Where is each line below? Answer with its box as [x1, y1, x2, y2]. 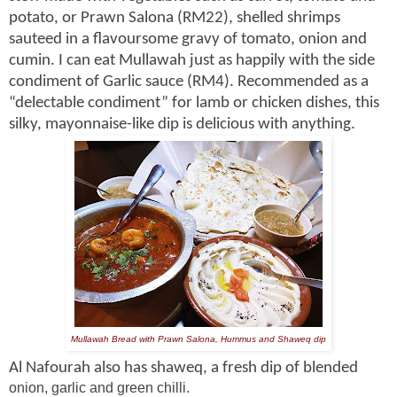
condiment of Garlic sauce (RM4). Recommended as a [9, 74, 369, 91]
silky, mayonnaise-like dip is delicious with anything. [9, 116, 355, 134]
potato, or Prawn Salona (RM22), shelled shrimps [9, 10, 340, 27]
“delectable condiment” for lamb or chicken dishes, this [9, 95, 379, 113]
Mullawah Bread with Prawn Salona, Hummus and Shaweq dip [71, 334, 326, 345]
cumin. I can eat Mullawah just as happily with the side [9, 52, 375, 70]
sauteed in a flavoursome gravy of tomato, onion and [9, 31, 367, 49]
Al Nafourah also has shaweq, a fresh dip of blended [9, 360, 358, 378]
